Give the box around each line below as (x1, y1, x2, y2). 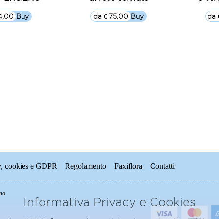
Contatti (150, 161, 175, 170)
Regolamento (65, 161, 107, 170)
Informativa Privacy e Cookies (23, 196, 196, 209)
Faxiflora (114, 161, 142, 170)
